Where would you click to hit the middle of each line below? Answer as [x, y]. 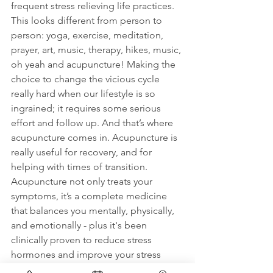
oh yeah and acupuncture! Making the [94, 65]
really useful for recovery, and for [83, 152]
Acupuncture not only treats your [83, 182]
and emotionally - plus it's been [80, 225]
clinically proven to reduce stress [83, 240]
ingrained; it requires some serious [87, 108]
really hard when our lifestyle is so [84, 94]
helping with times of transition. [80, 167]
